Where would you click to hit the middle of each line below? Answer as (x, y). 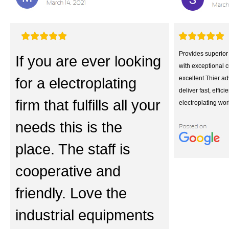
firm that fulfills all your (88, 105)
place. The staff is (73, 149)
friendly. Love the (71, 193)
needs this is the (69, 127)
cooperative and (68, 171)
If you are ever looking (88, 61)
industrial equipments (85, 215)
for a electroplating (76, 83)
